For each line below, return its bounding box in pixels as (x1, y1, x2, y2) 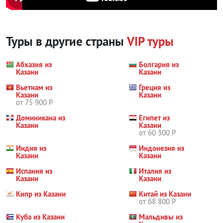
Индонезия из (139, 143, 185, 153)
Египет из (139, 113, 170, 123)
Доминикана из (16, 113, 65, 123)
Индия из (16, 143, 46, 153)
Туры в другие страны (6, 33, 127, 50)
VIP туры (127, 33, 174, 50)
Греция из (139, 83, 171, 93)
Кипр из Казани (16, 189, 66, 199)
